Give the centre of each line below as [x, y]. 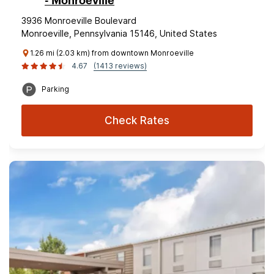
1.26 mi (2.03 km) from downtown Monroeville [112, 53]
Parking [55, 89]
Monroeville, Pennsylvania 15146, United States [119, 33]
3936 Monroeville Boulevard [79, 20]
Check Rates [137, 120]
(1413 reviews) [120, 66]
